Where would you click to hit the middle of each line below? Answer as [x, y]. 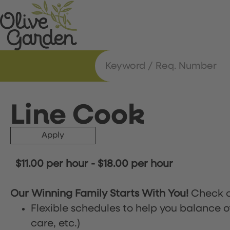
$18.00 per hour [135, 164]
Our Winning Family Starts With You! [101, 194]
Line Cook [77, 116]
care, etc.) [55, 223]
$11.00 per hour [52, 164]
